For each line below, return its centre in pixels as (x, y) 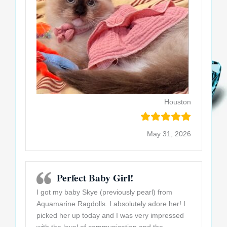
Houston (177, 102)
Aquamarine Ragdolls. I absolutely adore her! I (111, 204)
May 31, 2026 (169, 134)
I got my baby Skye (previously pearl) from (104, 192)
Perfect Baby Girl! (95, 178)
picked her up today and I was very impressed (110, 216)
